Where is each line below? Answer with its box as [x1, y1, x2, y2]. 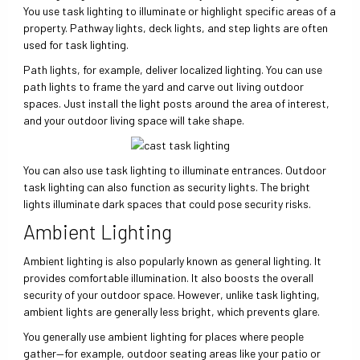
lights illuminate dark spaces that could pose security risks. [23, 196, 312, 211]
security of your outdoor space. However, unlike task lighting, [23, 287, 321, 301]
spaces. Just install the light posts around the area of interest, [23, 96, 330, 111]
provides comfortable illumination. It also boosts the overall [23, 270, 314, 284]
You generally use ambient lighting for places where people [23, 329, 305, 343]
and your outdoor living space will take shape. [23, 113, 245, 128]
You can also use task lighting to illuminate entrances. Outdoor [23, 162, 327, 177]
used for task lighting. [23, 38, 129, 52]
